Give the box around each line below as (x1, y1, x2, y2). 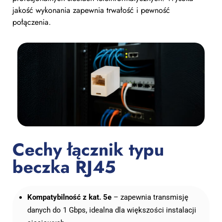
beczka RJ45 (12, 154, 116, 179)
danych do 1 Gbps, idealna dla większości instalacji (27, 205, 196, 215)
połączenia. (12, 16, 51, 28)
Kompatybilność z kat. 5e (27, 192, 111, 202)
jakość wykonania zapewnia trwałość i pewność (12, 4, 170, 16)
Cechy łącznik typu (12, 137, 164, 162)
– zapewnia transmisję (111, 192, 188, 202)
